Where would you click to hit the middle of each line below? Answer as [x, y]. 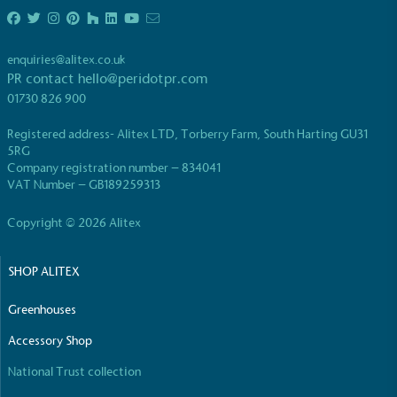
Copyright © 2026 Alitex [74, 223]
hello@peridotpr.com [143, 79]
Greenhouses [42, 310]
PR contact [43, 79]
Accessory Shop [50, 341]
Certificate [113, 12]
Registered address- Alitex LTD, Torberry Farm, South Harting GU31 [187, 135]
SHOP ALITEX [44, 272]
